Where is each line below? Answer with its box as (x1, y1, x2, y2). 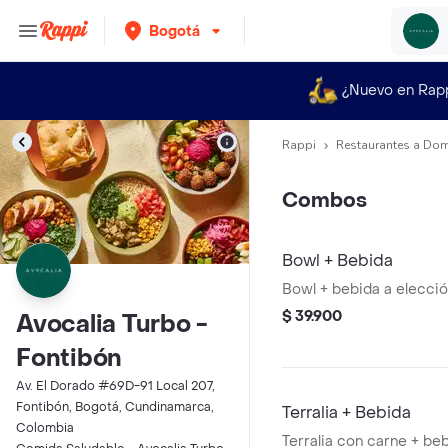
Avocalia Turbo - (16, 309, 209, 340)
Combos (282, 188, 367, 214)
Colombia (16, 420, 74, 436)
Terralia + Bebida (282, 402, 411, 423)
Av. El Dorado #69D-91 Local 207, (16, 378, 215, 394)
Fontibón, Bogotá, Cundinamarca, (16, 399, 214, 415)
